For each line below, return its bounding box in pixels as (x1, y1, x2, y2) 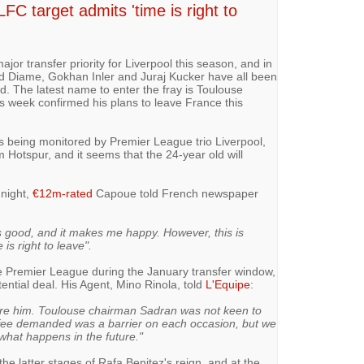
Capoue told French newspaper (92, 187, 258, 200)
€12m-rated (32, 187, 93, 200)
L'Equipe (205, 278, 250, 291)
